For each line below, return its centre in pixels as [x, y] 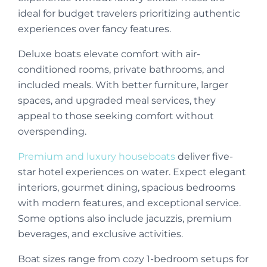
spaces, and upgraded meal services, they [117, 101]
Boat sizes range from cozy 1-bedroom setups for [133, 259]
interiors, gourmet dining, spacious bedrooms [127, 188]
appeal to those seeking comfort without [116, 116]
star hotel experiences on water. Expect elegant [132, 172]
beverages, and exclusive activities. [100, 234]
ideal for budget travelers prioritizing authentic [129, 14]
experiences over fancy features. [94, 29]
